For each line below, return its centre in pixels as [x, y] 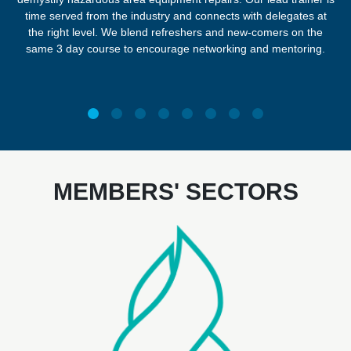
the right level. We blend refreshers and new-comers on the [175, 33]
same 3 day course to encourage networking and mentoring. [175, 49]
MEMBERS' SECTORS [175, 192]
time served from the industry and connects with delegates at [175, 16]
